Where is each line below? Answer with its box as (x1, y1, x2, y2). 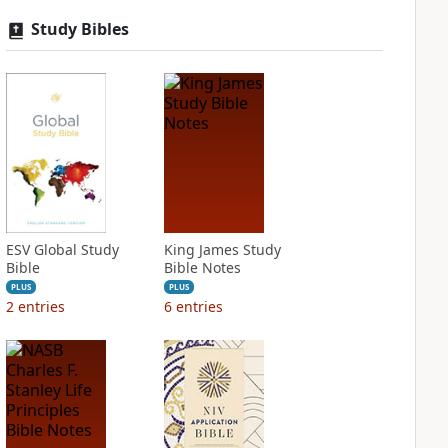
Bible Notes (163, 258, 241, 277)
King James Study (163, 240, 281, 259)
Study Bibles (30, 18, 129, 40)
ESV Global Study (5, 240, 119, 259)
